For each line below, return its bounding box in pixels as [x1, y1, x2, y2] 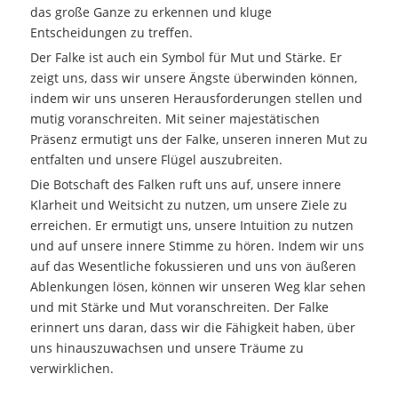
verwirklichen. [29, 359, 114, 377]
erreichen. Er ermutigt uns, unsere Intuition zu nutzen [29, 216, 354, 234]
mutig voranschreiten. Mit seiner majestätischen [29, 109, 320, 127]
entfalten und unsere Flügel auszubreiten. [29, 150, 283, 168]
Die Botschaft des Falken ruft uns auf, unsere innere [29, 175, 341, 193]
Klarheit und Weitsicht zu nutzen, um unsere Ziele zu [29, 195, 347, 213]
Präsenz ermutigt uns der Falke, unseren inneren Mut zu [29, 130, 368, 147]
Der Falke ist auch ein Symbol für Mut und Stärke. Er [29, 48, 342, 66]
